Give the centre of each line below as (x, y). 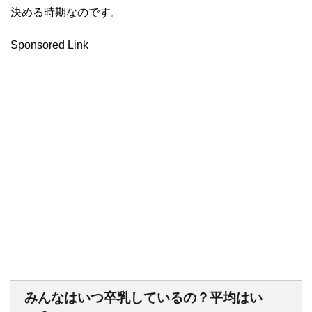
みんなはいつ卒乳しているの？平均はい (143, 297)
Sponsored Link (49, 45)
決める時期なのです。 (66, 12)
